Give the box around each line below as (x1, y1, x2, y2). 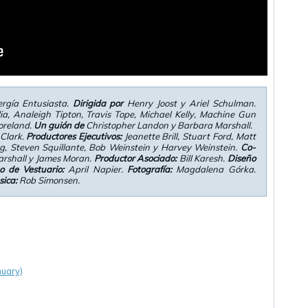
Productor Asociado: (93, 153, 177, 164)
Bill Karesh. (177, 153, 228, 164)
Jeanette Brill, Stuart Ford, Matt (122, 131, 256, 142)
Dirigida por (72, 98, 124, 109)
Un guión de (33, 120, 84, 131)
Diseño (227, 153, 256, 164)
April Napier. (64, 164, 127, 175)
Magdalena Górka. (171, 164, 256, 175)
